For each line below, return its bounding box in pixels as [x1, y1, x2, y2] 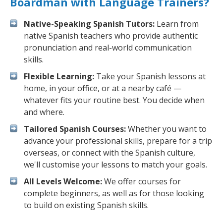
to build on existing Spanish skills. [24, 200, 149, 211]
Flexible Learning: [24, 71, 94, 82]
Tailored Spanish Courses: [24, 123, 126, 134]
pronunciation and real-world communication [24, 42, 192, 53]
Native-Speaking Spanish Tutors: [24, 18, 155, 29]
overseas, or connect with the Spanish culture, [24, 147, 195, 158]
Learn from [155, 18, 199, 29]
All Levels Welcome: [24, 176, 102, 187]
